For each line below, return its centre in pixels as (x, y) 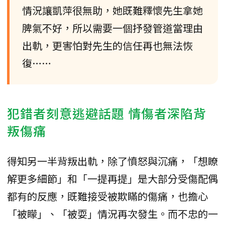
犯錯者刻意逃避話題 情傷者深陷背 (107, 113)
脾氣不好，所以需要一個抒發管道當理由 (113, 28)
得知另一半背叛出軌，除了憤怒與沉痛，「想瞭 (113, 161)
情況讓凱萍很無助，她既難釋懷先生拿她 (113, 11)
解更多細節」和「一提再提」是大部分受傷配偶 (113, 179)
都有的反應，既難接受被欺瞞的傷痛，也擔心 (107, 196)
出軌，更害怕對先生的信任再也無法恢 (107, 46)
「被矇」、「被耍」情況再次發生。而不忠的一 (113, 214)
